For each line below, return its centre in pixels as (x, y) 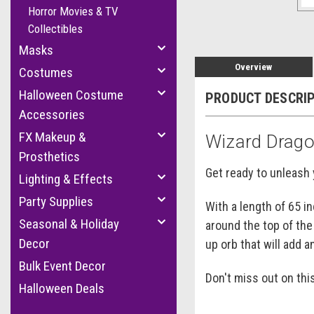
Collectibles (55, 29)
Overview (254, 67)
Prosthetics (49, 157)
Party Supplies (56, 202)
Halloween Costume (71, 95)
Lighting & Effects (66, 179)
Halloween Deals (62, 288)
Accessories (52, 115)
